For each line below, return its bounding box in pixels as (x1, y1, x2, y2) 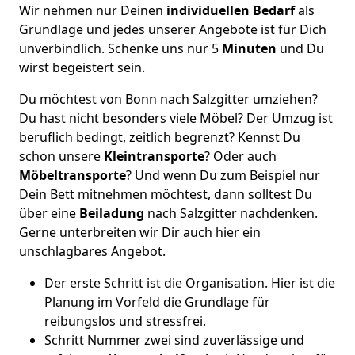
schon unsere (19, 147, 104, 165)
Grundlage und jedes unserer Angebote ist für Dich (19, 21, 326, 38)
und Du (277, 40, 324, 57)
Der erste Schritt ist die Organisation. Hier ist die (44, 274, 335, 292)
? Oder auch (204, 147, 277, 165)
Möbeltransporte (19, 166, 126, 184)
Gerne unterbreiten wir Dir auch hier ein (19, 223, 261, 241)
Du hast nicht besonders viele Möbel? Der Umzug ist (19, 109, 333, 127)
